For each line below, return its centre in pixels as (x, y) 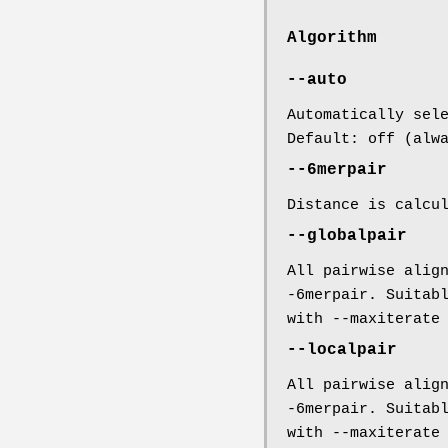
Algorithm (332, 37)
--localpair (342, 349)
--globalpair (347, 235)
